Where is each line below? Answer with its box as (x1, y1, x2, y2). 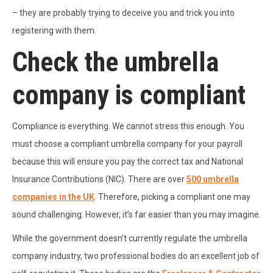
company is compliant (12, 79, 246, 112)
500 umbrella (186, 174, 239, 185)
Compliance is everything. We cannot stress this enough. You (12, 121, 244, 132)
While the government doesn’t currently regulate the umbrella (12, 233, 247, 244)
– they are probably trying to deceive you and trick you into (12, 8, 235, 18)
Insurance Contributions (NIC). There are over (12, 174, 186, 185)
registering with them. (12, 26, 96, 36)
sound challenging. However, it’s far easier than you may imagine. (12, 210, 261, 220)
